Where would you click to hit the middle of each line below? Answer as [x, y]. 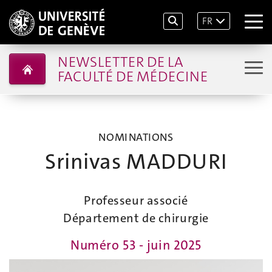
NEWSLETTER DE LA [120, 62]
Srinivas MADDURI [136, 162]
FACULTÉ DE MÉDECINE [132, 76]
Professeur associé [136, 200]
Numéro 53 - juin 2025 [136, 245]
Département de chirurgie [136, 218]
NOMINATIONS [136, 137]
